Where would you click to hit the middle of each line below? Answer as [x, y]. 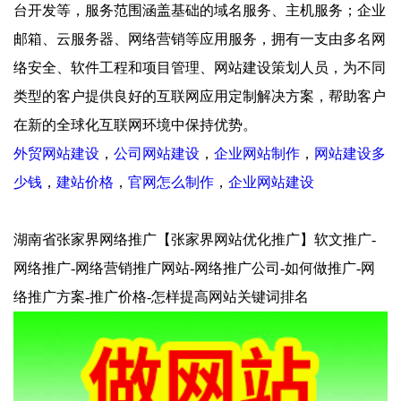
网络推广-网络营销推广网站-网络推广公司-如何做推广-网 [194, 268]
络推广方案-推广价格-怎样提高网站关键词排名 [161, 297]
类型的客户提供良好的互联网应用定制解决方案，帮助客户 [200, 96]
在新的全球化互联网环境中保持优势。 [135, 125]
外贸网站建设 [56, 154]
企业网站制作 [257, 154]
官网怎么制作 [171, 182]
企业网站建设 [271, 182]
